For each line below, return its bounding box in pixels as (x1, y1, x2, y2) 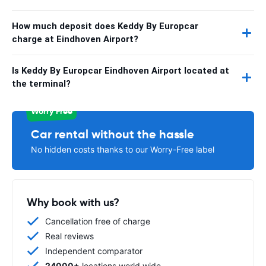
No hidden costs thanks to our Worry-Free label (31, 144, 214, 154)
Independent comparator (45, 246, 142, 256)
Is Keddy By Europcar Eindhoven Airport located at (12, 65, 229, 76)
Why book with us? (27, 195, 119, 209)
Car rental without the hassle (31, 126, 194, 142)
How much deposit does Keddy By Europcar (12, 21, 198, 31)
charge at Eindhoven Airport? (12, 34, 138, 45)
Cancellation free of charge (45, 216, 150, 226)
